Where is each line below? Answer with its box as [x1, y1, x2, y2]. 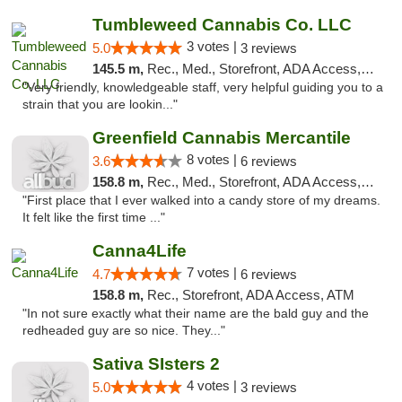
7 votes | [186, 265, 240, 280]
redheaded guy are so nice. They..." [22, 324, 225, 337]
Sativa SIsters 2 [92, 354, 220, 373]
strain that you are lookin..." [22, 98, 178, 111]
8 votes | [186, 152, 240, 167]
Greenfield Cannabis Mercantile [92, 128, 351, 147]
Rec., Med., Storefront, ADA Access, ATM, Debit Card [146, 61, 361, 76]
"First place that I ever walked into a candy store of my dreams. [22, 194, 380, 207]
